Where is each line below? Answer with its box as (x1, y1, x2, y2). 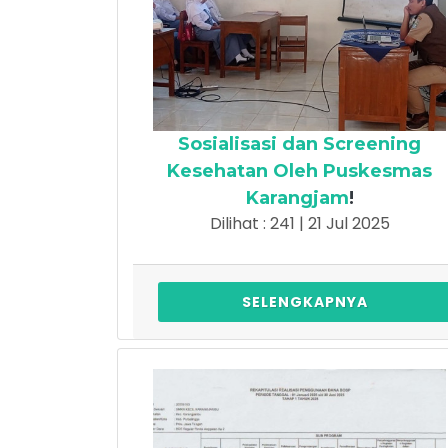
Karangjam (245, 186, 349, 209)
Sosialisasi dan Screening (178, 132, 421, 155)
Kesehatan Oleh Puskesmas (167, 159, 432, 182)
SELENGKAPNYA (241, 291, 368, 312)
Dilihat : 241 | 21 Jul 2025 (209, 211, 390, 235)
